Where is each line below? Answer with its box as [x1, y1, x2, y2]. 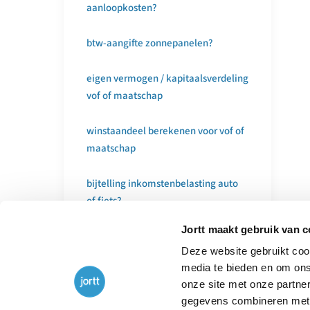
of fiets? [86, 194, 122, 208]
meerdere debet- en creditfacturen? [86, 229, 244, 244]
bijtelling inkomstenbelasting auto [86, 176, 238, 191]
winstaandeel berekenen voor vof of [86, 124, 244, 138]
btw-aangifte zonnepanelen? [86, 36, 213, 51]
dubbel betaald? [86, 264, 158, 279]
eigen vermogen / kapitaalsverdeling [86, 71, 248, 86]
